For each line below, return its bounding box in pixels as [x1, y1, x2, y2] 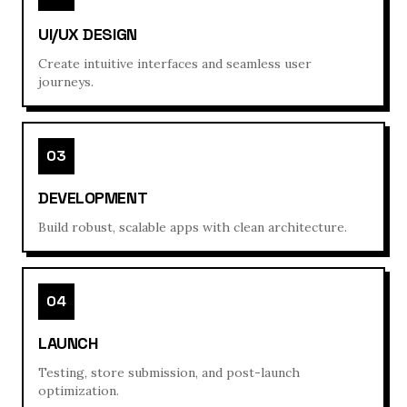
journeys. [38, 74, 94, 90]
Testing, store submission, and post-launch [38, 364, 300, 381]
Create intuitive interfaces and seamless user [38, 55, 312, 72]
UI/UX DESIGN [38, 24, 137, 45]
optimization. [38, 382, 119, 399]
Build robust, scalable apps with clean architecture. [38, 219, 347, 235]
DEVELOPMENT [38, 187, 148, 208]
